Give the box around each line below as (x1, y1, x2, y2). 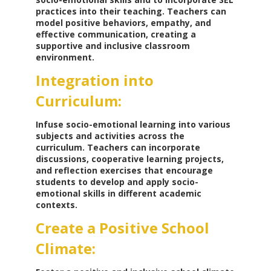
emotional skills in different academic (35, 188, 201, 200)
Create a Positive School (35, 218, 209, 238)
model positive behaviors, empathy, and (35, 17, 211, 29)
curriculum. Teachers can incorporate (35, 142, 200, 154)
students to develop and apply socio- (35, 176, 198, 188)
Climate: (35, 238, 96, 259)
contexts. (35, 199, 77, 211)
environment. (35, 51, 94, 64)
